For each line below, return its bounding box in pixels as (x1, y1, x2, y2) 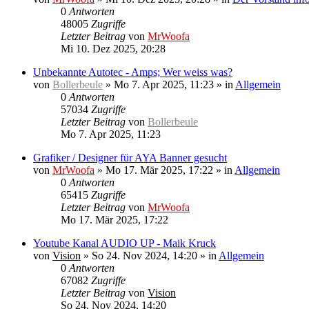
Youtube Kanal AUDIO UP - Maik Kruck (33, 237, 216, 249)
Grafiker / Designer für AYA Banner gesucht (33, 152, 227, 163)
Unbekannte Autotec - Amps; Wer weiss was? (33, 66, 232, 78)
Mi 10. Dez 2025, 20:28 (61, 43, 166, 54)
